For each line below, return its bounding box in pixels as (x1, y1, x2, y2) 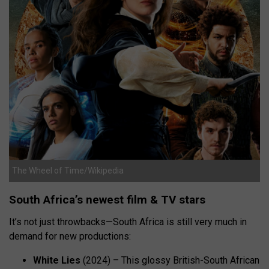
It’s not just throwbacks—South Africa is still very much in (9, 216, 247, 228)
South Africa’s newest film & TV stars (9, 192, 205, 207)
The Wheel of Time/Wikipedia (12, 165, 124, 175)
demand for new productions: (9, 230, 131, 242)
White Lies (33, 254, 80, 266)
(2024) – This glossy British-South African (80, 254, 259, 266)
